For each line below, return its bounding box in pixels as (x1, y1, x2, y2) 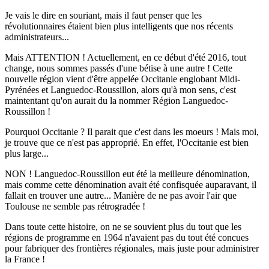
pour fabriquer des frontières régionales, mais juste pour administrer (5, 243, 259, 254)
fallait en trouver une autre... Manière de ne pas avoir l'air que (5, 190, 237, 201)
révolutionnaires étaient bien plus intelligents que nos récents (5, 21, 233, 32)
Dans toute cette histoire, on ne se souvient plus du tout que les (5, 222, 241, 232)
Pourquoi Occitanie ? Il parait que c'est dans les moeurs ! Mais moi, (5, 127, 259, 138)
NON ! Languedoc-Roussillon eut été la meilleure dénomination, (5, 169, 250, 180)
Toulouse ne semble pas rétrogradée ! (5, 201, 145, 212)
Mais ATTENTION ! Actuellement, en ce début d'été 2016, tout (5, 52, 246, 63)
